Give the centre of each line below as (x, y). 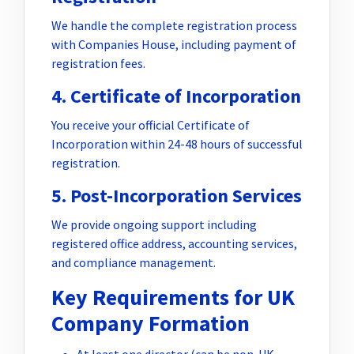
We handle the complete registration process (174, 25)
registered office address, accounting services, (174, 243)
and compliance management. (134, 262)
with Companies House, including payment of (174, 44)
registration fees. (98, 63)
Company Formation (151, 323)
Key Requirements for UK (173, 297)
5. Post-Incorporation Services (177, 195)
